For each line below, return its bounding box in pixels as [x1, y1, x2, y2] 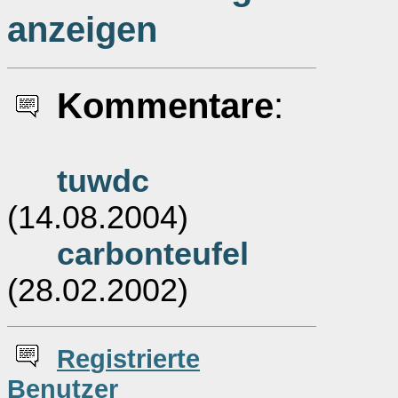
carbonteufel [57, 236, 249, 272]
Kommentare [57, 85, 274, 126]
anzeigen [7, 9, 157, 50]
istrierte [106, 344, 200, 373]
